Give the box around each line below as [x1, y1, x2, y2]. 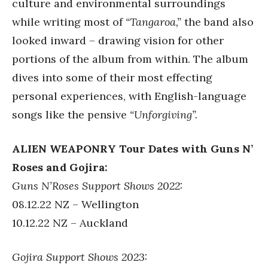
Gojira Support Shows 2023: [12, 249, 151, 264]
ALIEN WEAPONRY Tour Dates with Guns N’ [12, 141, 253, 156]
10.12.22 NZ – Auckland [12, 215, 128, 230]
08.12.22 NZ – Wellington [12, 197, 139, 211]
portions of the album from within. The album [12, 51, 248, 66]
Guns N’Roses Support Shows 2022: [12, 178, 183, 193]
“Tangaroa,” [126, 14, 181, 29]
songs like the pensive [12, 107, 130, 121]
